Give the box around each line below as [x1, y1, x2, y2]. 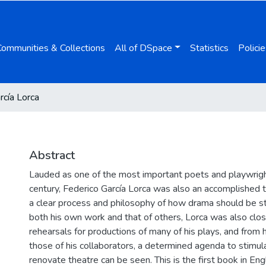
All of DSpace [115, 41, 173, 55]
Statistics [189, 41, 229, 55]
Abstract [29, 147, 75, 163]
